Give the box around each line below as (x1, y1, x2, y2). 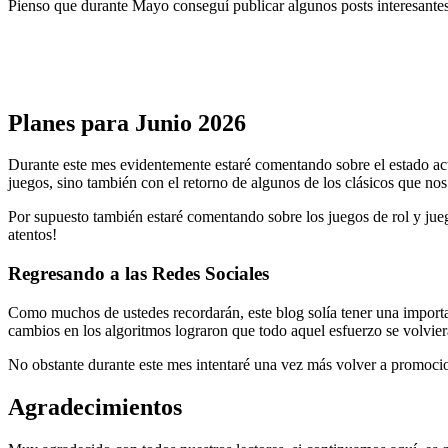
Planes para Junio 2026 (8, 109, 246, 136)
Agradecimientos (8, 393, 182, 420)
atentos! (8, 226, 57, 244)
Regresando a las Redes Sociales (8, 263, 269, 285)
